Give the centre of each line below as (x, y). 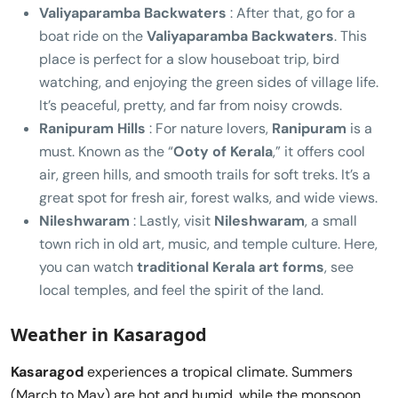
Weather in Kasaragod (109, 334)
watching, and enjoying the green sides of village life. (209, 82)
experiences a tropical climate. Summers (218, 371)
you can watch (88, 267)
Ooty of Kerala (223, 151)
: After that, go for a (291, 12)
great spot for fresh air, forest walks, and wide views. (208, 197)
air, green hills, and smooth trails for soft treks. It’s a (205, 174)
